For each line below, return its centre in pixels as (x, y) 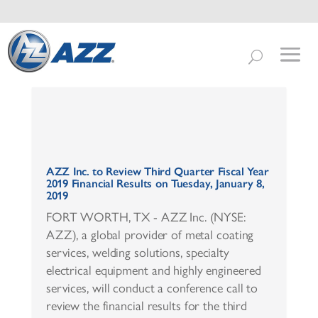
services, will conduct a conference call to (152, 288)
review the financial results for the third (147, 306)
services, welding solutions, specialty (138, 252)
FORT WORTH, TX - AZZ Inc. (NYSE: (146, 217)
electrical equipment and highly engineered (153, 270)
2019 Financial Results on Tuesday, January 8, (155, 183)
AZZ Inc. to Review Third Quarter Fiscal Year (157, 171)
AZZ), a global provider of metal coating (150, 235)
